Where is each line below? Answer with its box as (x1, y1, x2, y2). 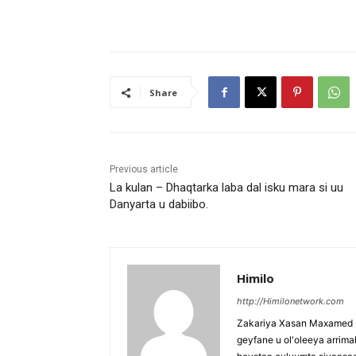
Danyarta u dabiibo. (110, 197, 208, 212)
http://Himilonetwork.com (237, 296, 344, 308)
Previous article (110, 164, 178, 176)
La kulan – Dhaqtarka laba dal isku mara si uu (110, 180, 343, 195)
